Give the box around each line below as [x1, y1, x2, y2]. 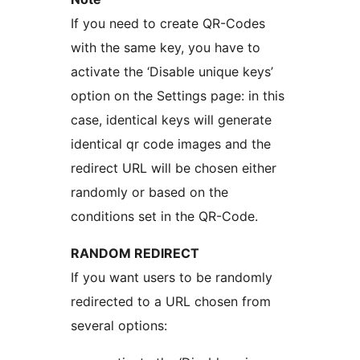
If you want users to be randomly [71, 268, 272, 285]
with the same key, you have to [71, 39, 260, 55]
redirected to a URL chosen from [71, 292, 271, 309]
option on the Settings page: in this [71, 87, 284, 104]
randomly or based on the [71, 183, 228, 200]
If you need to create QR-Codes [71, 14, 265, 31]
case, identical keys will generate [71, 111, 272, 128]
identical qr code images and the [71, 135, 271, 152]
